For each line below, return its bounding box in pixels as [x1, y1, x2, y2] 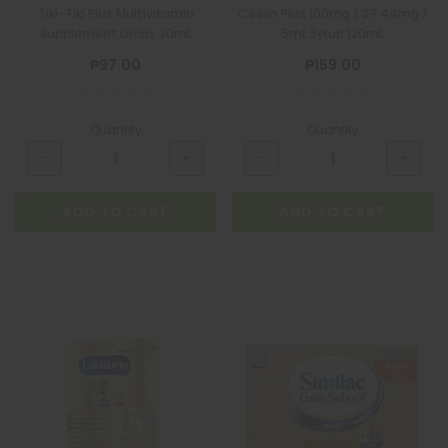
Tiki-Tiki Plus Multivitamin [37, 4, 194, 22]
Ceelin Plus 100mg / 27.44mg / [237, 4, 428, 22]
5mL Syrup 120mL [281, 24, 384, 42]
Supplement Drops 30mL [39, 24, 192, 42]
